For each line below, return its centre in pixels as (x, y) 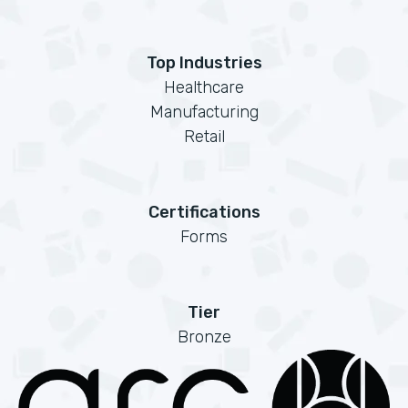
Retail (204, 137)
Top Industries (204, 63)
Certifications (204, 212)
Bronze (204, 337)
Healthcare (204, 87)
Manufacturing (204, 112)
